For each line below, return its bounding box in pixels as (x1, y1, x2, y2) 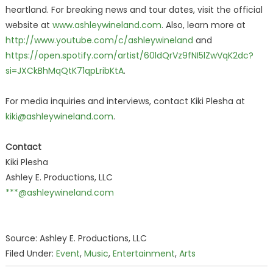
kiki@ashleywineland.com (5, 110, 113, 122)
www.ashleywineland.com (52, 19, 161, 31)
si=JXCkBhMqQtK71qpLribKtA (5, 65, 124, 77)
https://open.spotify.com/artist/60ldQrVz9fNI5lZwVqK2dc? (5, 49, 253, 62)
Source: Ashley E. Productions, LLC (5, 232, 147, 244)
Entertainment (112, 247, 175, 260)
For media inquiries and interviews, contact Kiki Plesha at (5, 95, 245, 107)
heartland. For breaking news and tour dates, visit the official (5, 4, 263, 16)
